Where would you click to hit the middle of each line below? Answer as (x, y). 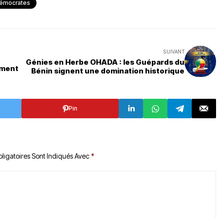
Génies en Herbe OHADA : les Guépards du (105, 62)
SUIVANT (174, 51)
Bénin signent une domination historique (108, 71)
